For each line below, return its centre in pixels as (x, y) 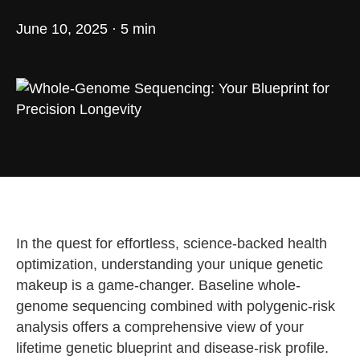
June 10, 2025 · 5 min (86, 29)
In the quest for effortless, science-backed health (171, 244)
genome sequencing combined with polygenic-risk (175, 307)
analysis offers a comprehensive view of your (160, 327)
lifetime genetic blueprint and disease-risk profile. (172, 348)
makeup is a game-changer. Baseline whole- (158, 286)
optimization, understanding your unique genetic (169, 265)
